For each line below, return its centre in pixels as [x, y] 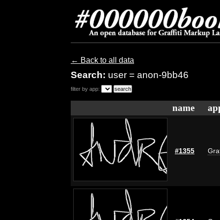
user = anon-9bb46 [148, 75]
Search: [89, 75]
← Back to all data [102, 60]
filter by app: [85, 89]
